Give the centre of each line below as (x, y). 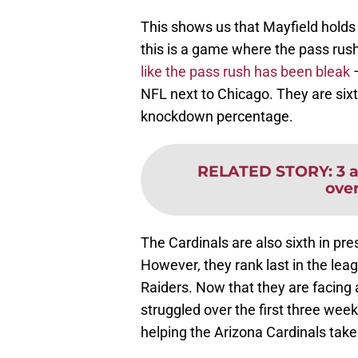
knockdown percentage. (217, 117)
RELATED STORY (263, 171)
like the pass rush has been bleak (245, 72)
